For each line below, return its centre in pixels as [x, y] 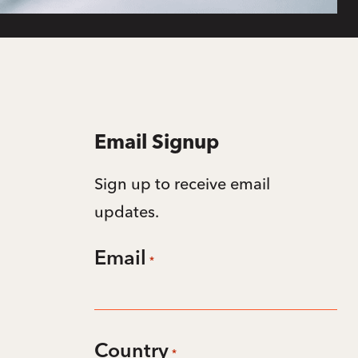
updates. [127, 211]
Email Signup [157, 143]
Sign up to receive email [183, 183]
